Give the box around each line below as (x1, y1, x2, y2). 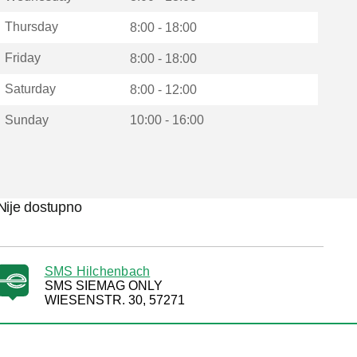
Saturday (4, 81, 56, 96)
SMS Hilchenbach (44, 265, 151, 278)
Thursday (4, 20, 58, 34)
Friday (4, 51, 41, 65)
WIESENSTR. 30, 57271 (44, 293, 185, 307)
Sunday (4, 112, 49, 127)
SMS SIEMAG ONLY (44, 279, 163, 292)
